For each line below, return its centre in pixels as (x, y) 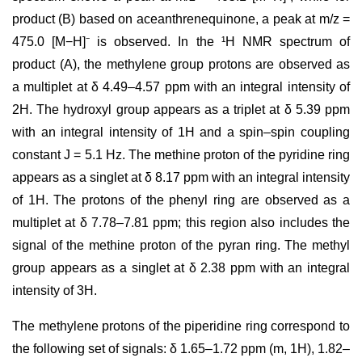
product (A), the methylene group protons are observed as (181, 64)
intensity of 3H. (55, 290)
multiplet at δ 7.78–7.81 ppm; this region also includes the (181, 223)
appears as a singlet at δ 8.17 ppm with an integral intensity (181, 177)
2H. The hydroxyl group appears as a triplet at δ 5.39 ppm (181, 109)
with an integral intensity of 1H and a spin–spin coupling (181, 132)
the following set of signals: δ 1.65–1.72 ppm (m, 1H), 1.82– (181, 349)
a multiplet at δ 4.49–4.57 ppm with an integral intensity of (181, 87)
